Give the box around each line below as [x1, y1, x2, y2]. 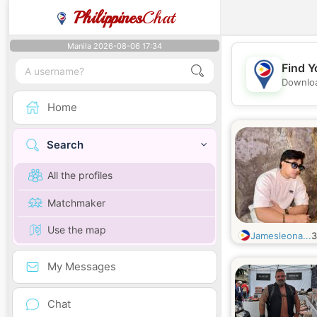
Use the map [47, 223, 106, 236]
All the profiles [47, 169, 113, 182]
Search [47, 138, 83, 152]
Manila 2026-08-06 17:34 [67, 41, 162, 51]
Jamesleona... [250, 230, 311, 241]
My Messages [47, 259, 116, 273]
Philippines [74, 7, 142, 28]
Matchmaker [47, 196, 105, 209]
